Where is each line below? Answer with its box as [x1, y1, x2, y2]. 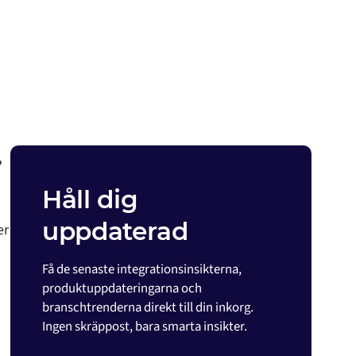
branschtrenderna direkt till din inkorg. [41, 298, 253, 317]
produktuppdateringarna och [41, 279, 202, 298]
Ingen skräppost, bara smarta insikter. [41, 317, 247, 336]
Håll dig [41, 184, 138, 215]
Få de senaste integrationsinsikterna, [41, 260, 242, 279]
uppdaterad [41, 216, 188, 246]
